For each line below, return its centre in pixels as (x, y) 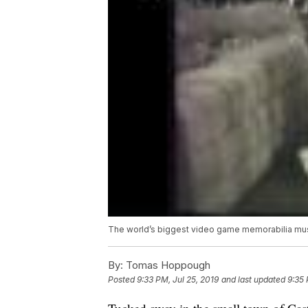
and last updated (253, 280)
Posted (122, 280)
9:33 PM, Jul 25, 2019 (178, 280)
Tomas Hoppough (167, 265)
